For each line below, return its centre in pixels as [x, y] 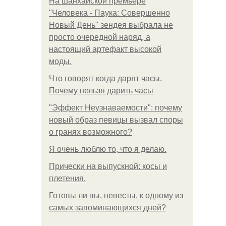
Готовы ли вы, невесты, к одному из [116, 195]
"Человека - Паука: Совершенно [109, 13]
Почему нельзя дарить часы [101, 91]
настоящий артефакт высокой [105, 49]
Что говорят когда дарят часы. [105, 78]
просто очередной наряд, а [100, 37]
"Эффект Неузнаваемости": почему [116, 108]
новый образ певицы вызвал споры [116, 120]
